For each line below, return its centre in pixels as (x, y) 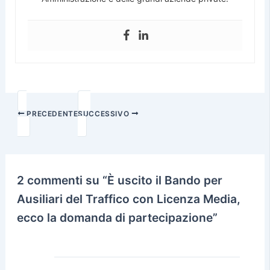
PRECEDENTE (51, 113)
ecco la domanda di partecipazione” (118, 218)
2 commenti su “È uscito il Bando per (120, 181)
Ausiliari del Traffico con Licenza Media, (129, 199)
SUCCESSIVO (105, 113)
